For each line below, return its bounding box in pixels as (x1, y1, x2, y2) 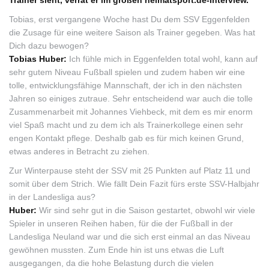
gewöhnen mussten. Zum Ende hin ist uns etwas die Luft (9, 245, 224, 255)
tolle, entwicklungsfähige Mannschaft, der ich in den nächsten (9, 80, 242, 90)
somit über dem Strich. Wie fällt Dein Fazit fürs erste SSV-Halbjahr (9, 179, 259, 189)
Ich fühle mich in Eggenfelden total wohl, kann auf (69, 54, 258, 64)
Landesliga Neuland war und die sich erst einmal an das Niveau (9, 232, 250, 241)
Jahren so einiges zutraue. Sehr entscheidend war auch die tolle (9, 94, 253, 103)
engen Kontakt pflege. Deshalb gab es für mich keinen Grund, (9, 133, 244, 143)
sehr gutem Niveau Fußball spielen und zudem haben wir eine (9, 67, 245, 77)
